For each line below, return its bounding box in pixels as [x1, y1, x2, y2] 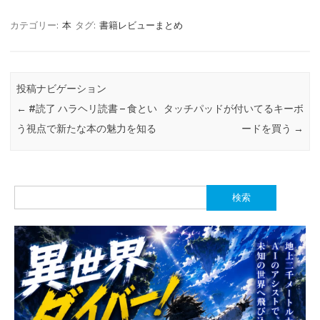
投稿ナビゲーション [16, 83, 107, 95]
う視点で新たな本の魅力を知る [16, 123, 157, 135]
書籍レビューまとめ [99, 19, 183, 30]
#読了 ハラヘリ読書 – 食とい [26, 103, 158, 115]
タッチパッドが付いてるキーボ [163, 103, 304, 115]
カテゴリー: [10, 19, 61, 30]
